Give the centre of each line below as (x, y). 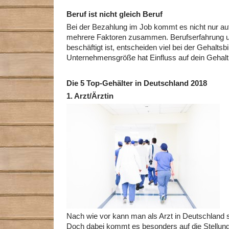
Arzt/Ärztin (94, 96)
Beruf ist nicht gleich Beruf (114, 14)
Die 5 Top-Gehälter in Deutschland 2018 (137, 83)
